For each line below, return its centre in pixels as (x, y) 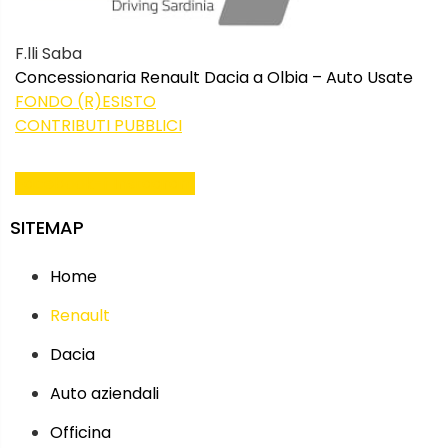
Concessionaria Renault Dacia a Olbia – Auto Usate (214, 77)
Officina (80, 432)
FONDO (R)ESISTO (85, 101)
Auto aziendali (104, 393)
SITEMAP (47, 228)
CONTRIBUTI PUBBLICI (98, 125)
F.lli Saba (48, 53)
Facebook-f (62, 184)
